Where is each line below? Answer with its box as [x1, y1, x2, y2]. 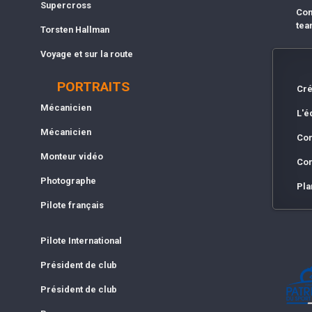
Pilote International [40, 235, 122, 246]
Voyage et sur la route [40, 48, 133, 59]
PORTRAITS [57, 78, 130, 95]
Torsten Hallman [40, 24, 109, 35]
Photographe [40, 175, 96, 186]
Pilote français [40, 199, 104, 210]
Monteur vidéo [40, 150, 103, 162]
